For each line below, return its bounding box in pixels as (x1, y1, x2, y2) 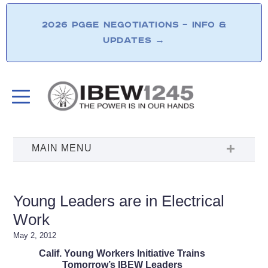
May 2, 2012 (13, 230, 57, 240)
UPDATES (102, 35, 156, 46)
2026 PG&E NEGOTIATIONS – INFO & (41, 19, 227, 31)
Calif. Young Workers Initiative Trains (39, 248, 205, 258)
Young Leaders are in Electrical (13, 191, 225, 210)
